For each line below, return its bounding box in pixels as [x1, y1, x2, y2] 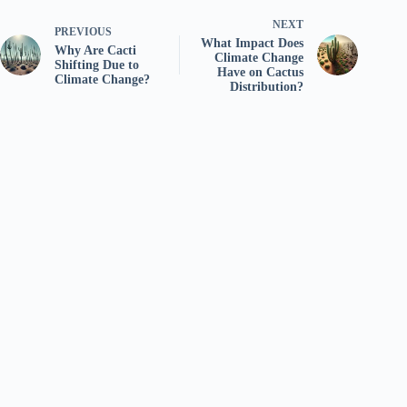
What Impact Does [201, 35, 304, 50]
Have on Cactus [217, 65, 304, 79]
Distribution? [230, 79, 304, 94]
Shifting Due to [55, 57, 139, 72]
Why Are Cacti [55, 43, 136, 57]
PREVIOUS [55, 25, 112, 38]
